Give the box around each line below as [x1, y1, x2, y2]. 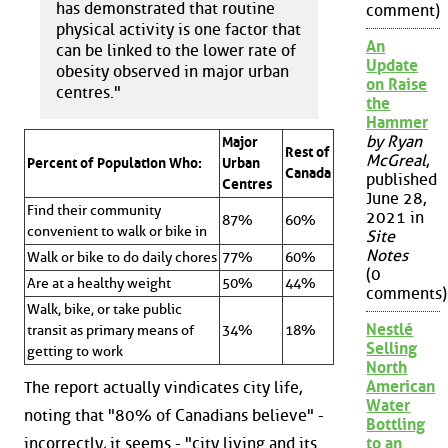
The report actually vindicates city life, [24, 378, 302, 398]
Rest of [285, 143, 331, 161]
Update [366, 56, 419, 76]
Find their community [27, 201, 162, 219]
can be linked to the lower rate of [56, 41, 296, 61]
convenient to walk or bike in [27, 222, 208, 240]
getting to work [27, 342, 124, 360]
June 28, [366, 189, 427, 209]
